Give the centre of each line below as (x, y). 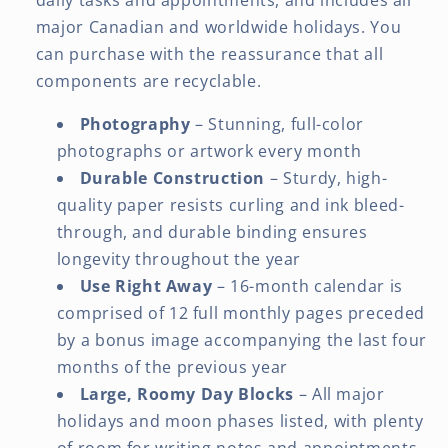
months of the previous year (172, 366)
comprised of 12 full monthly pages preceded (240, 312)
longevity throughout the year (179, 258)
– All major (339, 393)
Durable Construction (172, 177)
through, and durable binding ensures (212, 231)
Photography (135, 123)
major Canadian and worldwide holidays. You (218, 26)
